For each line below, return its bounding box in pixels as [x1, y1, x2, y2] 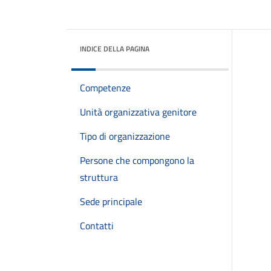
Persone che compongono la [80, 153, 194, 168]
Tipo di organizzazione [80, 129, 170, 143]
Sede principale [80, 194, 142, 209]
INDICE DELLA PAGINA [80, 43, 149, 54]
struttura [80, 170, 118, 184]
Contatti [80, 218, 114, 233]
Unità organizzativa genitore [80, 105, 197, 119]
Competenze [80, 80, 131, 95]
